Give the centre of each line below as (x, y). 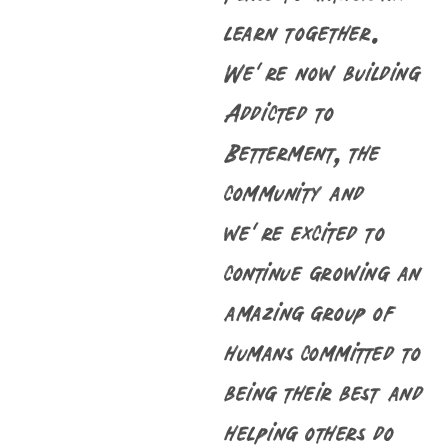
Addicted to (279, 112)
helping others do (309, 432)
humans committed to (322, 352)
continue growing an (323, 272)
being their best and (323, 392)
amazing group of (310, 312)
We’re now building (322, 72)
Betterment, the (302, 152)
